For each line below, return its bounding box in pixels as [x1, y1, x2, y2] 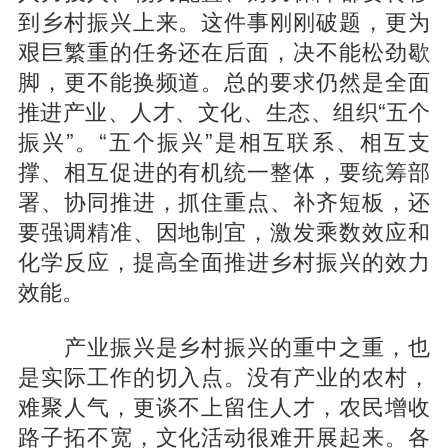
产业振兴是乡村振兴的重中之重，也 [17, 329, 431, 362]
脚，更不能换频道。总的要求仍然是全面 [17, 64, 431, 97]
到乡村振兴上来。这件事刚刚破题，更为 [17, 4, 431, 37]
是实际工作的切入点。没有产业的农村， [17, 359, 431, 392]
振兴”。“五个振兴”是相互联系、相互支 [17, 124, 431, 157]
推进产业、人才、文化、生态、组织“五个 [17, 94, 431, 127]
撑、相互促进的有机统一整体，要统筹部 [17, 154, 431, 187]
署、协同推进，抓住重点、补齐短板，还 [17, 184, 431, 217]
